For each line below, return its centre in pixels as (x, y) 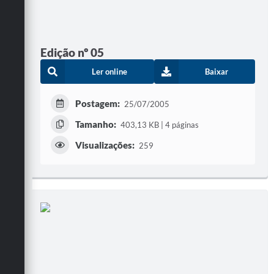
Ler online (109, 72)
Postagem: (98, 104)
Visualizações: (105, 145)
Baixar (217, 72)
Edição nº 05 (72, 53)
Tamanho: (96, 124)
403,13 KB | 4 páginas (159, 125)
